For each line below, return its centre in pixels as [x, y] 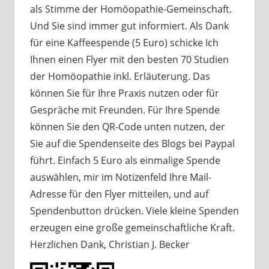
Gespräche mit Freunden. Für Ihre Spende [125, 110]
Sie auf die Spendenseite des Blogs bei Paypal [132, 144]
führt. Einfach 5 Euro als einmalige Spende [125, 161]
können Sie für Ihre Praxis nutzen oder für [124, 93]
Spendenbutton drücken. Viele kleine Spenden [134, 211]
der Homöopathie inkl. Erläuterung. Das [120, 77]
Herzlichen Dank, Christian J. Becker [110, 245]
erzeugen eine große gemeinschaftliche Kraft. [132, 228]
